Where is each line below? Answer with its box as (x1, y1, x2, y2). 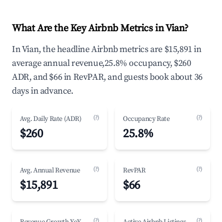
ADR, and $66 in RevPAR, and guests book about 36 (12, 71, 203, 83)
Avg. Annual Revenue (20, 166, 80, 175)
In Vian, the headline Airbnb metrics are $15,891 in (12, 44, 202, 55)
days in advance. (12, 85, 73, 97)
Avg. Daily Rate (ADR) (20, 114, 82, 123)
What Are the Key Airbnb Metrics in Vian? (12, 22, 188, 35)
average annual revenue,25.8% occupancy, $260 (12, 57, 191, 69)
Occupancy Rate (123, 114, 170, 123)
